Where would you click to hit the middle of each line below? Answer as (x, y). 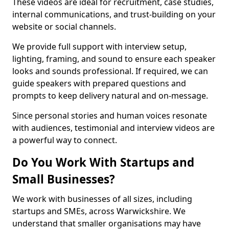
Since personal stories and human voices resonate (110, 116)
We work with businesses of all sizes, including (102, 199)
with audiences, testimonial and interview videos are (113, 128)
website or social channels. (64, 27)
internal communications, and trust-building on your (114, 14)
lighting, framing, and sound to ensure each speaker (114, 59)
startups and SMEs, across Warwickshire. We (99, 211)
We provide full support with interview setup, (99, 47)
